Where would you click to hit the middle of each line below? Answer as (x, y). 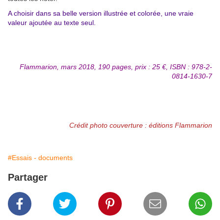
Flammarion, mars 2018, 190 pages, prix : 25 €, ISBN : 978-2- (116, 67)
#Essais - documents (40, 158)
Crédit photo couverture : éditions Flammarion (141, 125)
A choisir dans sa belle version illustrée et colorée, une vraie (101, 14)
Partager (28, 178)
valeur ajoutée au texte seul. (52, 23)
